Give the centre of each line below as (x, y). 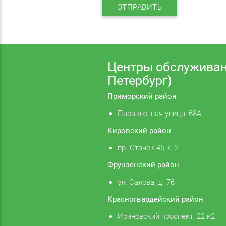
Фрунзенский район (143, 165)
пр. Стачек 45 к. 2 (148, 148)
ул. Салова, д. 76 (146, 182)
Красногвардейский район (155, 200)
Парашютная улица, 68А (159, 114)
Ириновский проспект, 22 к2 (166, 217)
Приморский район (142, 97)
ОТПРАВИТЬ (139, 7)
